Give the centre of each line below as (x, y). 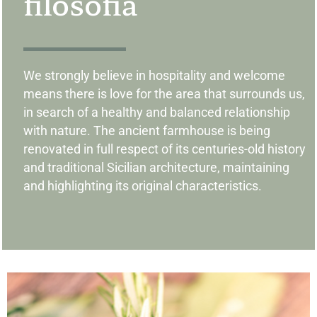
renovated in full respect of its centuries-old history (165, 149)
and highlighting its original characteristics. (143, 186)
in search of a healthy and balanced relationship (157, 113)
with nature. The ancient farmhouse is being (147, 131)
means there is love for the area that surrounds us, (164, 94)
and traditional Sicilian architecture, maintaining (156, 168)
